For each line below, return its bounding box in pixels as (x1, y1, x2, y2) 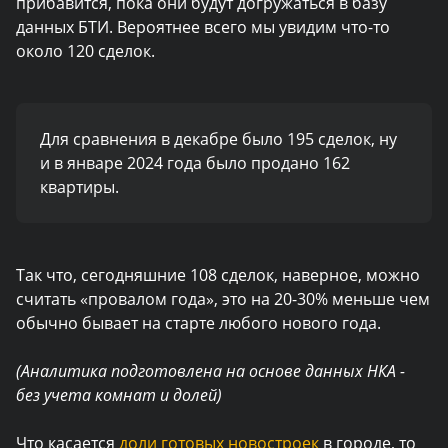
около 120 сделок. (16, 40, 159, 62)
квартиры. (40, 176, 119, 198)
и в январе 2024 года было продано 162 (40, 152, 350, 174)
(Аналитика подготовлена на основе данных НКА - (16, 360, 405, 382)
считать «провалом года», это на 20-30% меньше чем (16, 288, 430, 310)
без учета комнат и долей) (16, 384, 222, 406)
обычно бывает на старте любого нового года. (16, 312, 381, 334)
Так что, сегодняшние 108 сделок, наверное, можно (16, 264, 420, 286)
